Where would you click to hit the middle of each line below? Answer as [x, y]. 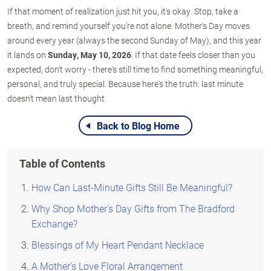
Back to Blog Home [138, 126]
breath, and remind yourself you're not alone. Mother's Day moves [129, 26]
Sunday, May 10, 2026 [90, 55]
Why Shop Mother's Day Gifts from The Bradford [133, 208]
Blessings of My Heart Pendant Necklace [118, 245]
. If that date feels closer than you [193, 55]
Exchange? [54, 224]
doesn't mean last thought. [57, 98]
